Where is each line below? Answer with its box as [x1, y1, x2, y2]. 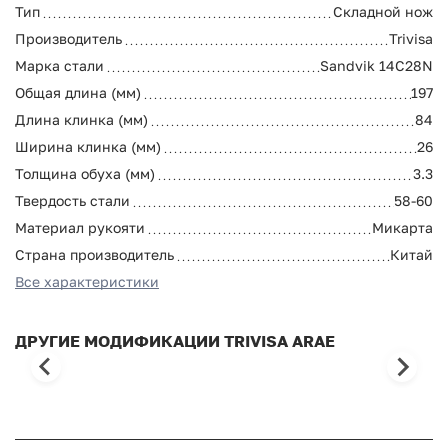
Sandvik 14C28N [320, 56, 433, 74]
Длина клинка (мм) [15, 110, 148, 128]
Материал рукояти [15, 218, 145, 236]
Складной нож [333, 2, 433, 20]
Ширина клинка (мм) [15, 137, 161, 155]
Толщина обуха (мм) [15, 164, 155, 182]
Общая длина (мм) [15, 83, 141, 101]
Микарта [372, 218, 433, 236]
